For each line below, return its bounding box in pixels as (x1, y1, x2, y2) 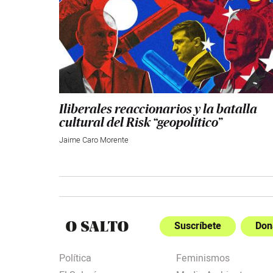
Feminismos (175, 251, 230, 266)
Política (59, 251, 91, 266)
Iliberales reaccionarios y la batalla (59, 103, 257, 116)
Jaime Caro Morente (59, 135, 129, 146)
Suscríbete (174, 219, 221, 234)
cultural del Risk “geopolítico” (59, 116, 222, 130)
